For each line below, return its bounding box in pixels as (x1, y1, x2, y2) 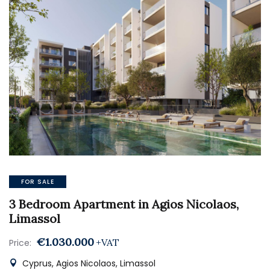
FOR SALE (21, 177, 54, 186)
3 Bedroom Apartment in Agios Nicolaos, (9, 196, 239, 212)
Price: (9, 237, 31, 249)
